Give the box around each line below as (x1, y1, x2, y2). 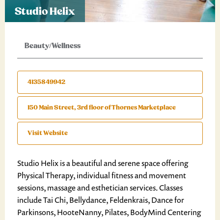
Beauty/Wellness (25, 41, 81, 51)
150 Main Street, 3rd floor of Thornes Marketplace (27, 104, 176, 111)
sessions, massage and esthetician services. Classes (17, 182, 183, 193)
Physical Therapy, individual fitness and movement (17, 170, 186, 181)
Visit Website (27, 129, 68, 137)
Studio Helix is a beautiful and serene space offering (17, 158, 188, 168)
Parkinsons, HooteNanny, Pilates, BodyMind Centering (17, 207, 201, 218)
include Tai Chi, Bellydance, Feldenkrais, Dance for (17, 194, 184, 205)
